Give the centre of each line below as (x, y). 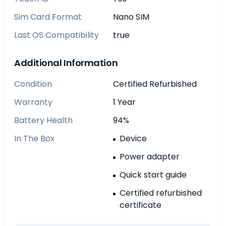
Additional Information (66, 63)
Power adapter (150, 156)
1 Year (124, 102)
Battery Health (43, 120)
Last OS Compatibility (56, 35)
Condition (33, 84)
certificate (140, 205)
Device (133, 138)
